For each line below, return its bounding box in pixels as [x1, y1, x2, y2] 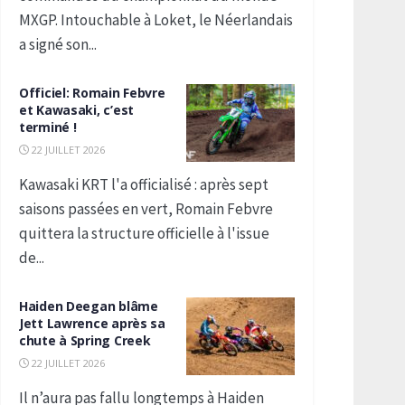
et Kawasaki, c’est [19, 101, 134, 118]
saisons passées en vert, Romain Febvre [19, 199, 273, 219]
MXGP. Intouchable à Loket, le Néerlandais [19, 10, 293, 30]
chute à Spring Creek [19, 332, 151, 349]
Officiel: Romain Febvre [19, 84, 165, 101]
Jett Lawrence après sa [19, 315, 165, 332]
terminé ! [19, 118, 77, 136]
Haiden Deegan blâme [19, 297, 158, 315]
